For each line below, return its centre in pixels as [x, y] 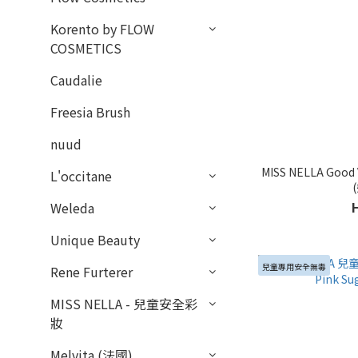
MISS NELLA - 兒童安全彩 [124, 304]
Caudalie [76, 80]
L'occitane [81, 176]
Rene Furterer [91, 272]
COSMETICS [86, 48]
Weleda [72, 208]
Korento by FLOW [102, 29]
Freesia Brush [90, 112]
